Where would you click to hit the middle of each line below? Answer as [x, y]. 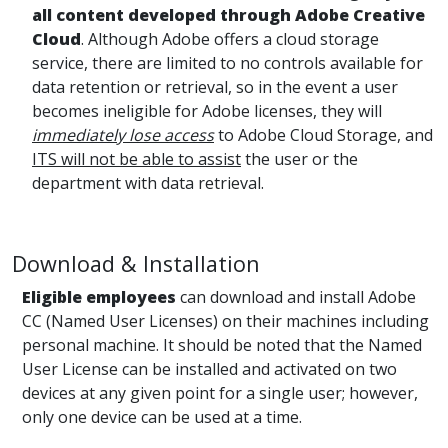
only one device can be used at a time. [162, 417]
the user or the [299, 159]
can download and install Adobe [296, 297]
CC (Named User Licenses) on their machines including [225, 321]
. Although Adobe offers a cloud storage [230, 39]
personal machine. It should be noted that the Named [222, 345]
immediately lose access [123, 135]
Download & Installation [136, 264]
